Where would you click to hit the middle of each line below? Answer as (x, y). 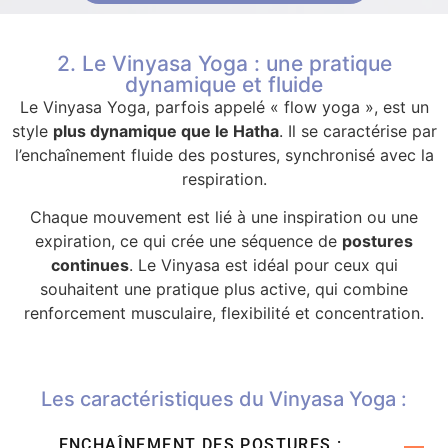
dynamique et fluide (224, 84)
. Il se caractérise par (357, 130)
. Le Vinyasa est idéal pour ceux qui (263, 265)
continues (89, 265)
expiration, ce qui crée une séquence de (188, 241)
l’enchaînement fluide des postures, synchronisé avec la (224, 154)
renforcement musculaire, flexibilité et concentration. (224, 313)
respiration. (224, 178)
